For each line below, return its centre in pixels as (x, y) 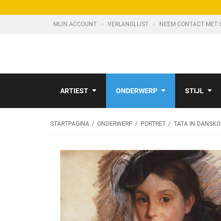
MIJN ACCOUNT (76, 24)
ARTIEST (74, 91)
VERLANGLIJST (129, 24)
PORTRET (153, 124)
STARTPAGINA (70, 124)
